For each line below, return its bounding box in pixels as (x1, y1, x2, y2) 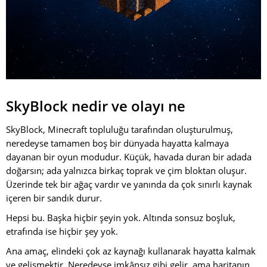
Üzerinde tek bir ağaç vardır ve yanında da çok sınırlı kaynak (6, 178, 252, 190)
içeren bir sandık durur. (6, 192, 102, 204)
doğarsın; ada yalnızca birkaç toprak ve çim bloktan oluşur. (6, 164, 247, 176)
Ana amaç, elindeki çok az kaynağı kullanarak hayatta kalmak (6, 245, 256, 257)
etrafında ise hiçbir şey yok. (6, 225, 118, 237)
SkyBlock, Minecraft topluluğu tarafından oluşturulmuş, (6, 123, 233, 135)
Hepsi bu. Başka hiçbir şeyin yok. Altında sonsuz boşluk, (6, 212, 235, 223)
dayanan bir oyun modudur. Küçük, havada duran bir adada (6, 151, 252, 163)
